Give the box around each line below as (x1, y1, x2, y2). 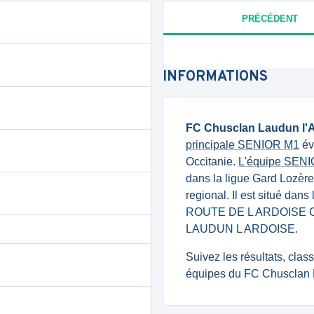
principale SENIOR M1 (186, 139, 299, 151)
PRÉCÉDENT (241, 13, 298, 24)
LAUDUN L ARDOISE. (186, 223, 298, 235)
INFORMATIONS (163, 68, 268, 86)
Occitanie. (186, 156, 238, 168)
